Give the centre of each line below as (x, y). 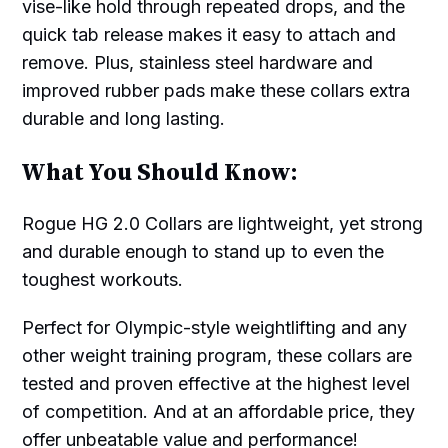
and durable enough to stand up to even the (203, 252)
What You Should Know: (160, 173)
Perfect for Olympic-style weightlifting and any (215, 328)
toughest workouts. (103, 280)
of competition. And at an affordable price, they (219, 412)
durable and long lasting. (124, 119)
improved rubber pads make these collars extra (216, 91)
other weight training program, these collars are (217, 356)
